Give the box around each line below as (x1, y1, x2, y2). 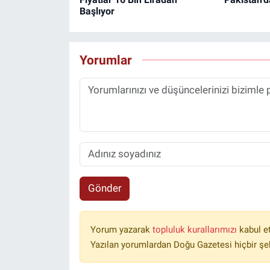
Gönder (87, 182, 122, 195)
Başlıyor (79, 5, 115, 17)
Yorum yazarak (90, 224, 152, 235)
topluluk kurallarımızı (152, 224, 239, 235)
